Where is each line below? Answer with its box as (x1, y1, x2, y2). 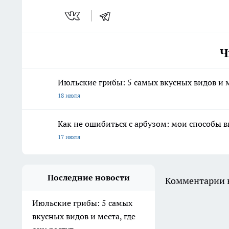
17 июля (58, 133, 80, 141)
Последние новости (47, 172, 130, 183)
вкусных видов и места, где (32, 211, 135, 222)
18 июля (58, 91, 80, 100)
